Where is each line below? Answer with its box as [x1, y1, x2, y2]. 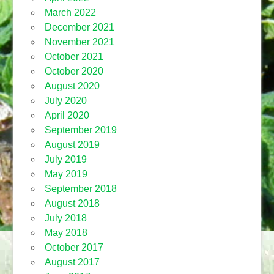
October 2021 [44, 51, 103, 62]
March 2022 [44, 7, 96, 18]
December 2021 [44, 21, 114, 32]
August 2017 [44, 256, 100, 267]
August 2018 [44, 198, 100, 209]
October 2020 [44, 65, 103, 76]
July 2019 [44, 154, 87, 165]
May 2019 [44, 168, 87, 179]
